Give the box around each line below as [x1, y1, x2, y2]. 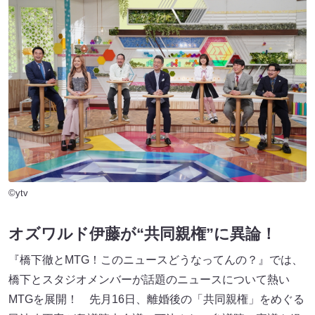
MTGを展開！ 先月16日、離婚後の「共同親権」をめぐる [8, 293, 304, 306]
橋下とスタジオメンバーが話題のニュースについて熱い [8, 274, 290, 286]
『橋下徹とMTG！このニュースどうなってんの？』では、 [8, 254, 303, 266]
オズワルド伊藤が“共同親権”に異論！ [8, 225, 276, 243]
